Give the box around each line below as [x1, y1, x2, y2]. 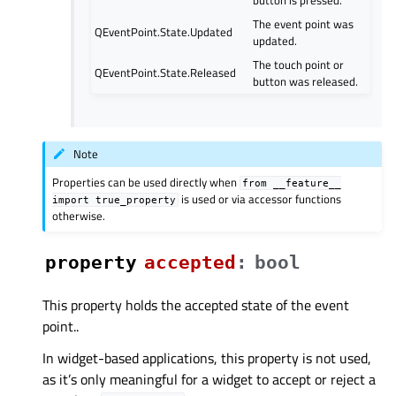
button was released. [253, 72, 359, 90]
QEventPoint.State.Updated [95, 22, 233, 41]
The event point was [253, 14, 354, 33]
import [52, 194, 90, 205]
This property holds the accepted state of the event [42, 293, 349, 316]
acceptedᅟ [144, 251, 236, 273]
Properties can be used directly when [52, 172, 240, 191]
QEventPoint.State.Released [95, 63, 237, 81]
